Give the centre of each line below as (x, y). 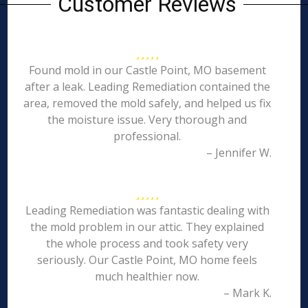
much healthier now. (147, 276)
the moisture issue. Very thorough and (147, 120)
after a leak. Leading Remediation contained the (147, 87)
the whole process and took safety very (147, 243)
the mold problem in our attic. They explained (147, 227)
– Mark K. (247, 293)
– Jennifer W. (239, 153)
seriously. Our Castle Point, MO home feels (147, 260)
